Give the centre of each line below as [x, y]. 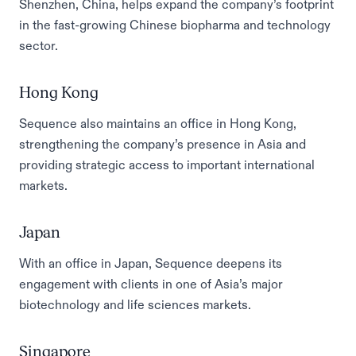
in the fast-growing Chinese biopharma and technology [175, 25]
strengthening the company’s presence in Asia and [163, 144]
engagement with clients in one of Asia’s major [151, 284]
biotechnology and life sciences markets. [135, 304]
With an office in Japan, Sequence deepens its [151, 263]
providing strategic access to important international [167, 164]
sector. [39, 45]
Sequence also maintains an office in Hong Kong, [158, 123]
